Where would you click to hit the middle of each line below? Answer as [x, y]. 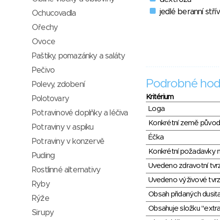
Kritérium [160, 97]
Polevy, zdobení [58, 84]
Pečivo [43, 70]
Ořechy [45, 27]
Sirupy [43, 213]
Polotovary [50, 99]
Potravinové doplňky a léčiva [80, 113]
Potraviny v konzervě [68, 141]
